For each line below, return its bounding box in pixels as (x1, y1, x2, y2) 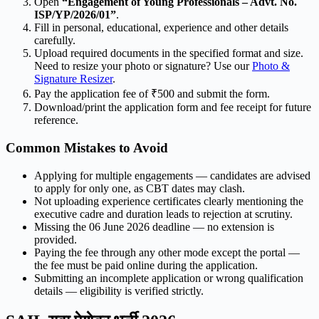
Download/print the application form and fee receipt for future (34, 101, 311, 114)
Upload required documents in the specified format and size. (34, 47, 303, 60)
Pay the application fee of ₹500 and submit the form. (34, 88, 270, 100)
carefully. (34, 34, 75, 47)
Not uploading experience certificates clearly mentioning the (34, 194, 303, 207)
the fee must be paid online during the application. (34, 258, 258, 271)
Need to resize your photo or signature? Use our (34, 60, 252, 73)
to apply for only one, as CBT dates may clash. (34, 182, 245, 194)
